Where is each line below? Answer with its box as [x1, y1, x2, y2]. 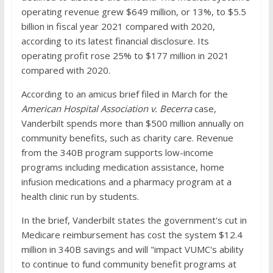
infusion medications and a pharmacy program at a [21, 175, 232, 188]
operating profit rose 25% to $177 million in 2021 [21, 49, 229, 62]
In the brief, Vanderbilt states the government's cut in [21, 214, 247, 226]
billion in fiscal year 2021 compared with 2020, [21, 20, 215, 32]
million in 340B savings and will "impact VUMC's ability [21, 243, 244, 255]
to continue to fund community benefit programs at [21, 258, 236, 270]
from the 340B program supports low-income [21, 146, 213, 158]
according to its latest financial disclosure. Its [21, 35, 209, 47]
